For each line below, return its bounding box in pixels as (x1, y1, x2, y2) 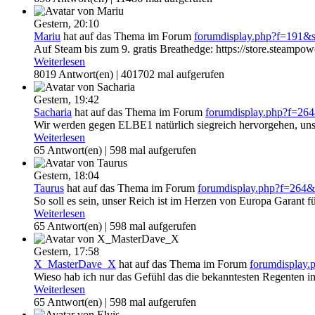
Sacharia (34, 106, 72, 119)
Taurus (34, 182, 64, 195)
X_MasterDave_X (34, 258, 116, 271)
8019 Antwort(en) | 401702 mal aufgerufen (34, 68, 224, 81)
